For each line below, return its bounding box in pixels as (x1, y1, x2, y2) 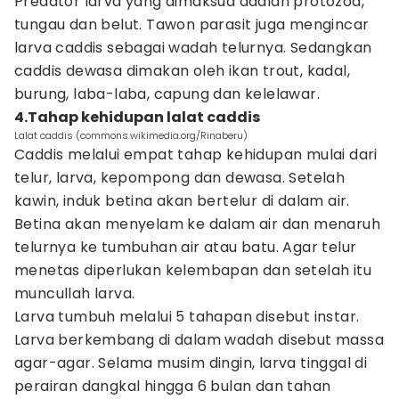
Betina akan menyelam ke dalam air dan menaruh (14, 214, 380, 234)
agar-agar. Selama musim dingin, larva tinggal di (14, 353, 368, 373)
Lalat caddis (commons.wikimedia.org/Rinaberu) (14, 128, 248, 142)
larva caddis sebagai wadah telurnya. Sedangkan (14, 37, 372, 58)
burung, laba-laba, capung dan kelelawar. (14, 84, 320, 104)
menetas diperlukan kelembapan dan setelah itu (14, 260, 371, 281)
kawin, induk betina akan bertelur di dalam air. (14, 191, 350, 211)
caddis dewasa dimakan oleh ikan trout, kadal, (14, 61, 350, 81)
